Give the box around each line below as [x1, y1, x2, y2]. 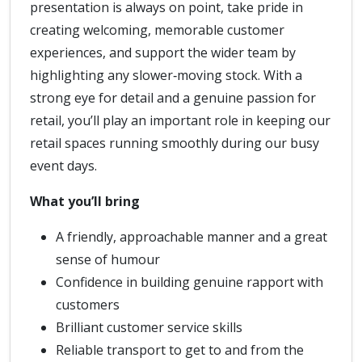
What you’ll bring [30, 192, 140, 210]
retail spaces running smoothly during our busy [30, 134, 319, 152]
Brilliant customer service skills [56, 318, 242, 336]
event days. [30, 157, 97, 175]
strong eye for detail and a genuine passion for [30, 89, 316, 107]
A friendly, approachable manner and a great [56, 228, 327, 246]
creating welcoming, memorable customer [30, 21, 284, 39]
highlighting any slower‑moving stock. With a [30, 66, 302, 84]
